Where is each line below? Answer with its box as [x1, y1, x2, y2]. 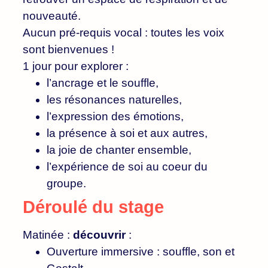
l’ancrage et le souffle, [47, 76, 159, 89]
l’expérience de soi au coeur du [47, 160, 208, 173]
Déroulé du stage [23, 197, 169, 217]
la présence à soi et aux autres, [47, 126, 208, 139]
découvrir [73, 228, 126, 241]
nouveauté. [23, 9, 81, 22]
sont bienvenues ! [23, 42, 117, 56]
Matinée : [23, 228, 73, 241]
